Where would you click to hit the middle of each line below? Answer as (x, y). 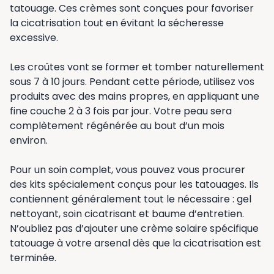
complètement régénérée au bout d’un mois (117, 126)
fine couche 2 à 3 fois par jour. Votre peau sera (121, 111)
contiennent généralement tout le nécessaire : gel (131, 199)
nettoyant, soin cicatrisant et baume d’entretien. (127, 214)
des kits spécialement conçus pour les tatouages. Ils (134, 185)
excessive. (34, 38)
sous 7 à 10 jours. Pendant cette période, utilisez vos (132, 82)
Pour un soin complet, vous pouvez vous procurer (128, 170)
